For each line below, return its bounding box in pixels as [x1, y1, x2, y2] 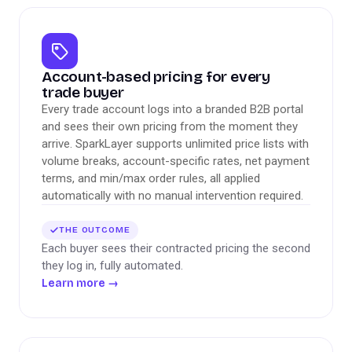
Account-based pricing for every [42, 68, 271, 86]
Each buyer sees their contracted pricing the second [42, 241, 310, 255]
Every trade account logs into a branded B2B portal [42, 102, 303, 116]
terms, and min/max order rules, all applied [42, 171, 260, 185]
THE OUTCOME [59, 225, 130, 235]
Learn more [42, 277, 108, 290]
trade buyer [42, 83, 124, 101]
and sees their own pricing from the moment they [42, 119, 298, 134]
